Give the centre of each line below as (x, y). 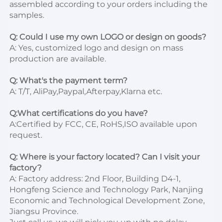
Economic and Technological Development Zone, (107, 200)
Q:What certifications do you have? (79, 113)
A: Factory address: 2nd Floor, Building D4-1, (95, 178)
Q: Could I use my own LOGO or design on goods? (108, 37)
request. (26, 135)
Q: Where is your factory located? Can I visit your (105, 157)
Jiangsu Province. (45, 211)
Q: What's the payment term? (68, 80)
